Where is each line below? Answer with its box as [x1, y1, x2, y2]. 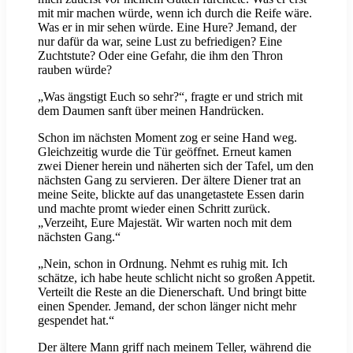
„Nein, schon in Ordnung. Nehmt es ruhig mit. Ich [38, 257, 288, 271]
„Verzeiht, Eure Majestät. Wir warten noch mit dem [38, 216, 292, 230]
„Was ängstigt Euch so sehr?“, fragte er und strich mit [38, 90, 303, 104]
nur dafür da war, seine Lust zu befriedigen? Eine [38, 35, 282, 49]
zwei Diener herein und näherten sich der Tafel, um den [38, 159, 314, 173]
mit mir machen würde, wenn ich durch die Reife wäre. [38, 6, 312, 20]
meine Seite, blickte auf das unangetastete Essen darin [38, 188, 304, 202]
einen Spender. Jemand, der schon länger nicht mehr [38, 299, 296, 314]
